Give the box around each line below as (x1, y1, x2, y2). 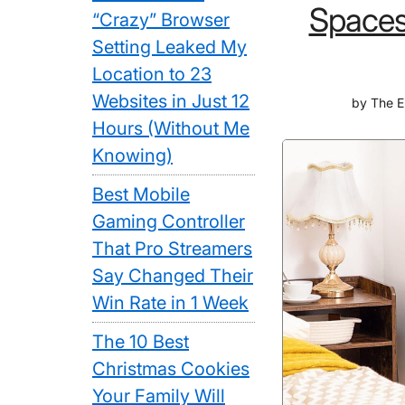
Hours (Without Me (92, 118, 250, 139)
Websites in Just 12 (92, 90, 250, 112)
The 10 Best (92, 331, 189, 353)
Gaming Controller (92, 211, 245, 232)
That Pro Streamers (92, 238, 252, 259)
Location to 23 (92, 63, 212, 85)
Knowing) (92, 145, 173, 166)
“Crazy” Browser (92, 9, 230, 31)
